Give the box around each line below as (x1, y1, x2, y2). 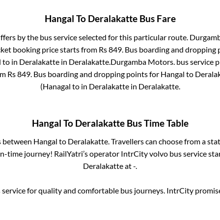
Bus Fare (137, 13, 176, 25)
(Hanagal (40, 81, 71, 91)
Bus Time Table (124, 117, 189, 129)
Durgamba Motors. (110, 56, 175, 66)
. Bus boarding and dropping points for (30, 69, 161, 79)
